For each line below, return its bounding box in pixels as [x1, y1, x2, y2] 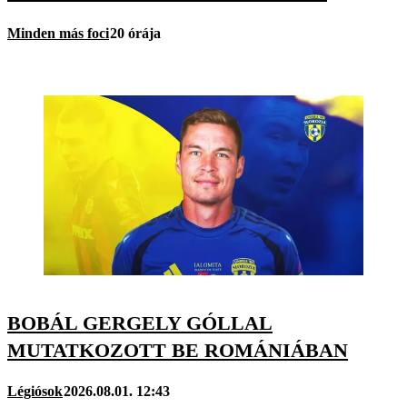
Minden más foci [7, 25, 109, 41]
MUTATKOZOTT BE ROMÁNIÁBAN [7, 338, 348, 362]
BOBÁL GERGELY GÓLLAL [7, 311, 273, 334]
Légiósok [7, 383, 63, 400]
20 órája [110, 25, 161, 41]
